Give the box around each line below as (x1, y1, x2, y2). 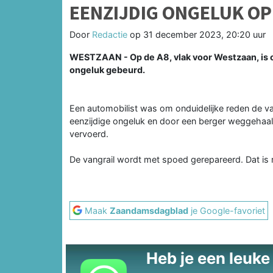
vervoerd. (69, 128, 108, 139)
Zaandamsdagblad (110, 205, 188, 216)
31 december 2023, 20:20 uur (143, 29, 266, 40)
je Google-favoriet (188, 205, 265, 216)
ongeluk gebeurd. (69, 64, 145, 75)
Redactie (92, 29, 127, 40)
